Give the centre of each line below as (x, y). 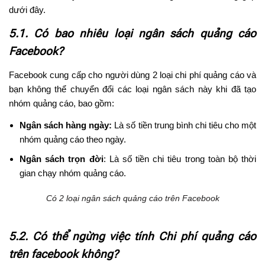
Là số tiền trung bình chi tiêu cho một (184, 125)
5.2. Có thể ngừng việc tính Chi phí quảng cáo (132, 236)
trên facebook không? (64, 254)
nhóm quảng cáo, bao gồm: (62, 104)
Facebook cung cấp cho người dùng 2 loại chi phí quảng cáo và (132, 75)
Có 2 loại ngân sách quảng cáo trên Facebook (132, 198)
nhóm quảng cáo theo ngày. (73, 140)
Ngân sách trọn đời (62, 159)
